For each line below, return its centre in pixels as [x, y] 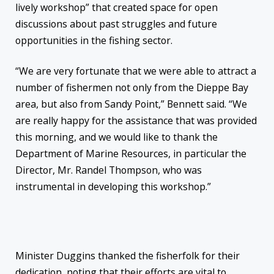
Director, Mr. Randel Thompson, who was [109, 170]
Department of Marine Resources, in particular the [131, 153]
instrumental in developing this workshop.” [113, 186]
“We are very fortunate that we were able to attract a [136, 71]
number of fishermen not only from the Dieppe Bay [132, 87]
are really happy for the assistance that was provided [136, 120]
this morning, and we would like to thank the [117, 137]
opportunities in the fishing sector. [94, 41]
